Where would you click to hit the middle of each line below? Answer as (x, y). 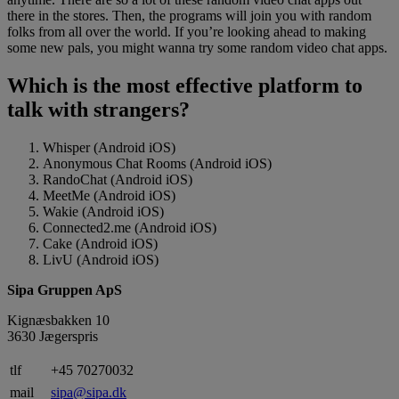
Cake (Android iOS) (100, 244)
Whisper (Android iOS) (109, 147)
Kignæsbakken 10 (58, 320)
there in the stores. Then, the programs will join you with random (189, 16)
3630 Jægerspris (53, 336)
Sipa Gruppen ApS (65, 290)
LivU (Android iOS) (101, 260)
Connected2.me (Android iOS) (130, 228)
